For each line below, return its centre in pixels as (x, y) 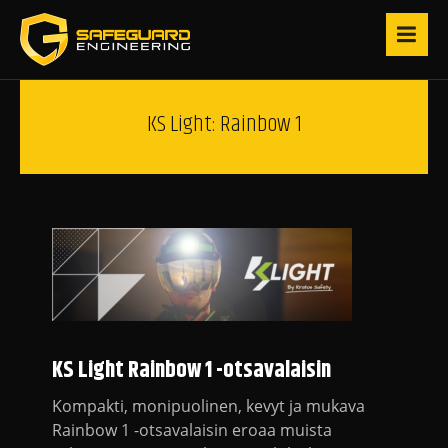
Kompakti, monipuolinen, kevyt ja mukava (208, 405)
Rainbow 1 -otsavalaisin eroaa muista (192, 429)
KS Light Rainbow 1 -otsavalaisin (191, 370)
